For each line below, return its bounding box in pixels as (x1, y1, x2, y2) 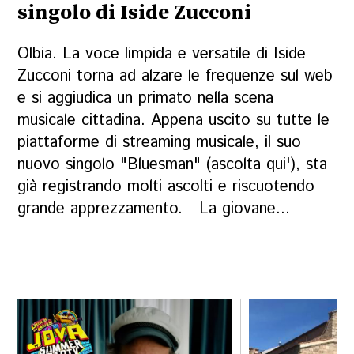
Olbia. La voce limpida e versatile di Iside (17, 42, 307, 66)
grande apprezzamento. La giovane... (17, 197, 291, 220)
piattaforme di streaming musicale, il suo (17, 130, 302, 154)
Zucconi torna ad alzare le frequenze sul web (17, 64, 333, 88)
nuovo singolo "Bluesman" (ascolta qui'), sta (17, 153, 328, 176)
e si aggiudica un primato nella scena (17, 86, 274, 110)
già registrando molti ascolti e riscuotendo (17, 175, 315, 198)
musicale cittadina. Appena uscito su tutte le (17, 108, 330, 132)
